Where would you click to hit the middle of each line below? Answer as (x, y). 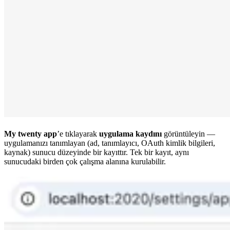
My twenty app (31, 134)
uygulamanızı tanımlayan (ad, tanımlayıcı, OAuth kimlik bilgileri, (110, 143)
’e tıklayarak (78, 134)
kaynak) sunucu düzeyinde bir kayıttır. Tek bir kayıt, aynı (97, 152)
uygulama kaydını (130, 134)
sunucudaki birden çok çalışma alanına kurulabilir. (85, 162)
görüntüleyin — (188, 134)
